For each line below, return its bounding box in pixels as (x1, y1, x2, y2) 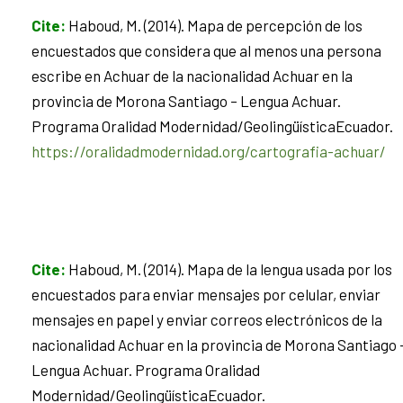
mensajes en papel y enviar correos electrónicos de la (31, 310, 382, 329)
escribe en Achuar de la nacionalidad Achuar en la (31, 66, 353, 85)
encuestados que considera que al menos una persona (31, 40, 381, 59)
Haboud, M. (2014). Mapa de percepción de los (68, 15, 363, 34)
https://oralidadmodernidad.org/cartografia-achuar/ (31, 141, 386, 160)
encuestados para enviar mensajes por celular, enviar (31, 285, 381, 304)
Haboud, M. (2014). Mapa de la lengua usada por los (68, 260, 392, 279)
